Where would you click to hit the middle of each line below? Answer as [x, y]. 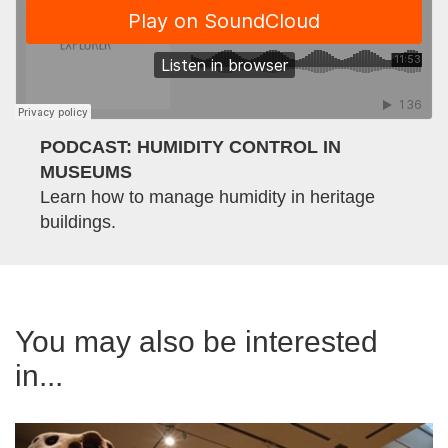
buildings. [78, 222]
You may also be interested [196, 342]
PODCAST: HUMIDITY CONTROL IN [190, 147]
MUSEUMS [86, 172]
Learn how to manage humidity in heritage [207, 197]
